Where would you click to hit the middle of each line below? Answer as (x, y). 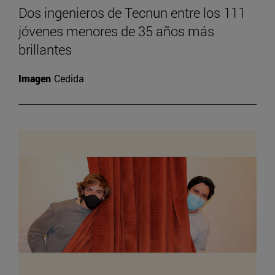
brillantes (45, 49)
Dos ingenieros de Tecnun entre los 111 (132, 12)
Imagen (35, 78)
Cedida (69, 78)
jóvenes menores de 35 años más (116, 31)
